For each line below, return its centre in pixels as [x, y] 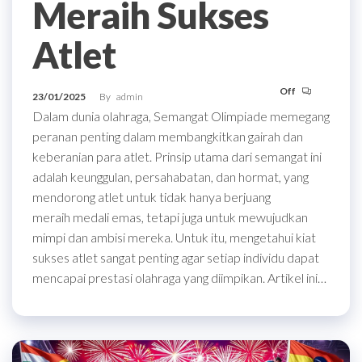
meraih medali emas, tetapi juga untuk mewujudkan [170, 217]
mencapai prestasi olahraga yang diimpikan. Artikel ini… [179, 277]
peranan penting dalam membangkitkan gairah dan [168, 136]
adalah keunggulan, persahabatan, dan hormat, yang [170, 176]
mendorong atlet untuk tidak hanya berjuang [152, 196]
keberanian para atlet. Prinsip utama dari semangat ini [177, 156]
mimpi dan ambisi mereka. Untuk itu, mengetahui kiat [174, 237]
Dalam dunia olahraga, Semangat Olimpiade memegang [181, 116]
